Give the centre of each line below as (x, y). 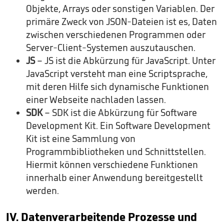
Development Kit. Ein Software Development (118, 125)
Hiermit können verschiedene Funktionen (112, 164)
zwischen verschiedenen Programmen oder (116, 34)
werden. (42, 190)
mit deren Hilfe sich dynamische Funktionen (117, 86)
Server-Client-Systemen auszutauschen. (111, 47)
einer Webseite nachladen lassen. (96, 99)
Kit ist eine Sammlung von (81, 138)
